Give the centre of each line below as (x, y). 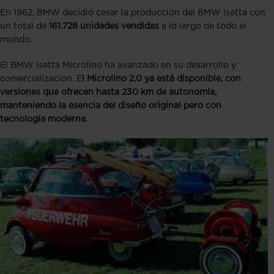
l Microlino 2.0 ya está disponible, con (161, 79)
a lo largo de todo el (203, 26)
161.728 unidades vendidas (104, 26)
